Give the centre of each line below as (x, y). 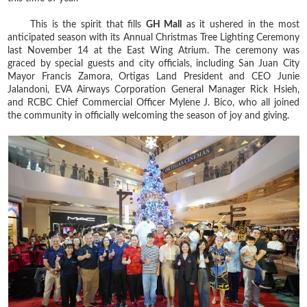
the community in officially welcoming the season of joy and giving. (149, 115)
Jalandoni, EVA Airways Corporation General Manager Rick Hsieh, (153, 89)
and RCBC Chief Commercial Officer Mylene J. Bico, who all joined (153, 102)
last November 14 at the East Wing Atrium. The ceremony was (153, 50)
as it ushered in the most (241, 24)
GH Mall (164, 24)
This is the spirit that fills (77, 24)
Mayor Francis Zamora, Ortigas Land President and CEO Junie (153, 76)
